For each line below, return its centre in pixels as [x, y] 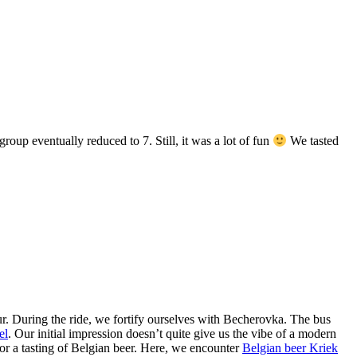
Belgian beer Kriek [290, 347]
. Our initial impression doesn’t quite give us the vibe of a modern [172, 333]
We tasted [313, 141]
